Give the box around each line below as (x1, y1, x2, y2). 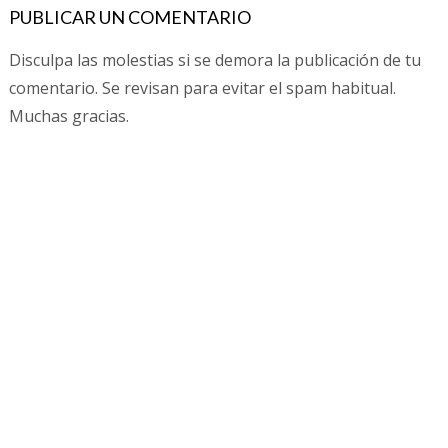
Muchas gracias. (8, 104, 129, 127)
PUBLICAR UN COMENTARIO (8, 5, 251, 28)
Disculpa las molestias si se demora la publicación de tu (8, 48, 421, 71)
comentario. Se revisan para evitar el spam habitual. (8, 76, 396, 99)
